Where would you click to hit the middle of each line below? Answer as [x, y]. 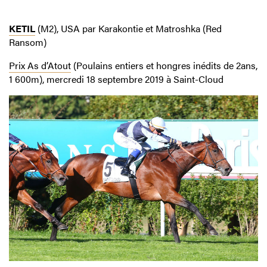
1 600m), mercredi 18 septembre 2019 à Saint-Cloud [116, 79]
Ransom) [28, 42]
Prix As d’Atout [40, 65]
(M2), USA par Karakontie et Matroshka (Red [128, 28]
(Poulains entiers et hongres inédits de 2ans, [164, 65]
